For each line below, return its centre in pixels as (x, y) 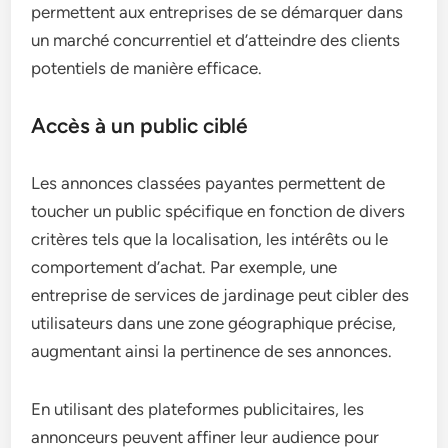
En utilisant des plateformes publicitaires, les (198, 409)
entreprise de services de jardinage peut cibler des (220, 295)
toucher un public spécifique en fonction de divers (218, 211)
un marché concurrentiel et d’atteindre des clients (216, 40)
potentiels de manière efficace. (147, 68)
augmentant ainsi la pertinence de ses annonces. (212, 351)
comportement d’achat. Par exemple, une (184, 267)
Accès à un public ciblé (140, 126)
